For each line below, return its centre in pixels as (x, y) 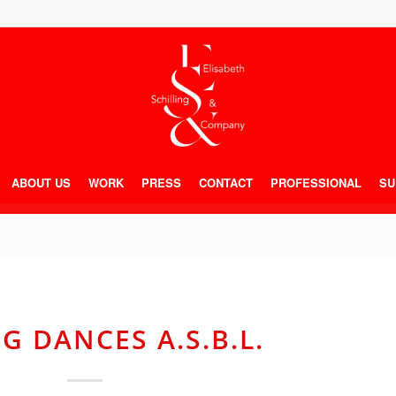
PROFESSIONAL (316, 183)
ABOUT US (41, 183)
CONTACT (226, 183)
